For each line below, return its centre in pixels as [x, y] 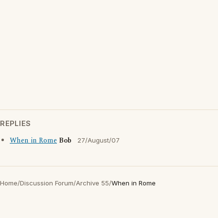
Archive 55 [92, 183]
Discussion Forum [47, 183]
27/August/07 [99, 140]
